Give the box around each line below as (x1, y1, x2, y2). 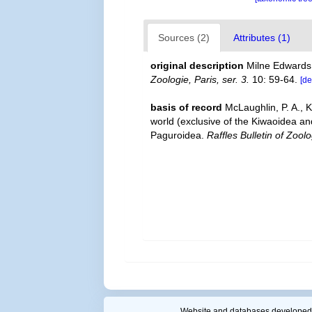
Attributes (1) (233, 32, 291, 43)
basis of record (150, 102, 223, 113)
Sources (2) (158, 32, 210, 43)
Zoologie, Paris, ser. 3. (150, 74, 250, 85)
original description (150, 60, 244, 71)
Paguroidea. (150, 130, 208, 141)
